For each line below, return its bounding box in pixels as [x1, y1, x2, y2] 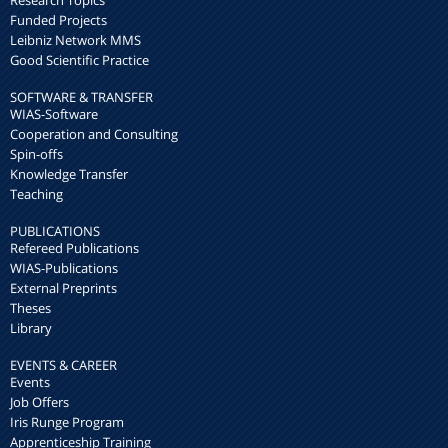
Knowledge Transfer [10, 165, 128, 184]
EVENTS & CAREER [10, 356, 117, 375]
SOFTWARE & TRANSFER [10, 88, 153, 107]
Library [10, 319, 52, 338]
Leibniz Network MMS [10, 31, 141, 50]
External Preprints [10, 279, 117, 298]
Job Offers [10, 393, 69, 412]
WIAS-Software [10, 105, 98, 124]
